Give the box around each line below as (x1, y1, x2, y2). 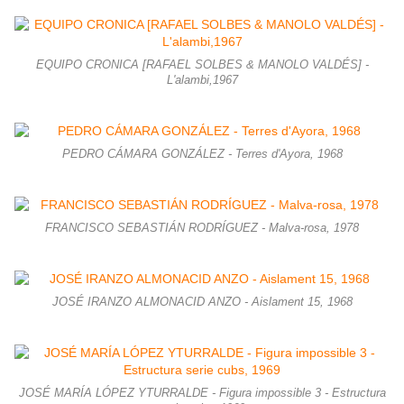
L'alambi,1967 (166, 74, 238, 87)
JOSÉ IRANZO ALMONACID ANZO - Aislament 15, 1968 (51, 296, 353, 309)
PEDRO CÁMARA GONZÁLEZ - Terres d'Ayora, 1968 (61, 148, 343, 161)
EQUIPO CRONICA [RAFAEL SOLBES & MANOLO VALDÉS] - (35, 59, 369, 72)
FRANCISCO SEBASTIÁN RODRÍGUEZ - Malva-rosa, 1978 (45, 222, 359, 235)
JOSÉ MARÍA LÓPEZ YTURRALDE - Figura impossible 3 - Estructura (18, 387, 386, 400)
